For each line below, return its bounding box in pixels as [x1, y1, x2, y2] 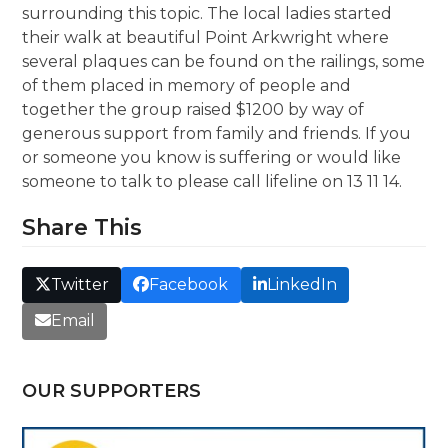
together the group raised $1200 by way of [22, 100, 365, 119]
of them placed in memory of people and [22, 76, 352, 95]
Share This [22, 214, 143, 241]
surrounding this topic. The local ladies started [22, 4, 393, 23]
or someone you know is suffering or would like [22, 148, 402, 167]
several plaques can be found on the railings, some [22, 52, 426, 71]
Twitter [50, 275, 109, 295]
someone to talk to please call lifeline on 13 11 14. [22, 172, 403, 191]
